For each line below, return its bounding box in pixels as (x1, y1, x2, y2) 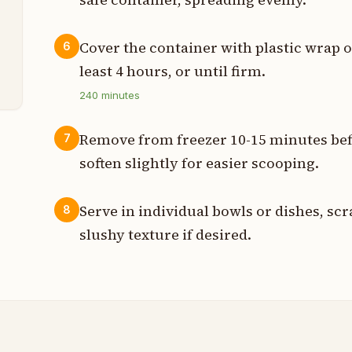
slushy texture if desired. (79, 225, 252, 245)
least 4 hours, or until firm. (79, 60, 266, 81)
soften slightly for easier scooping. (79, 152, 320, 173)
